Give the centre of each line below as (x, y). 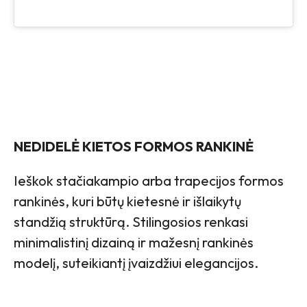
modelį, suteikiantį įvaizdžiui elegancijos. (136, 262)
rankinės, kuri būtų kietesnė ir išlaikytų (127, 201)
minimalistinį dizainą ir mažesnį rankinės (134, 242)
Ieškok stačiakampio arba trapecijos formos (149, 180)
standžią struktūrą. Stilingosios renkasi (131, 221)
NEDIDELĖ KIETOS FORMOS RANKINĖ (134, 146)
